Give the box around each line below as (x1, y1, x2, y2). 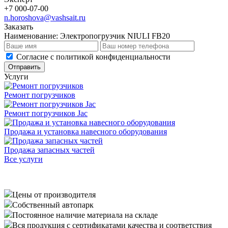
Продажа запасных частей (4, 145, 95, 154)
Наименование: (4, 31, 60, 40)
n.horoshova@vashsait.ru (4, 13, 85, 22)
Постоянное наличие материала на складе (12, 210, 158, 219)
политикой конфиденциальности (56, 52, 170, 61)
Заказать (4, 22, 33, 31)
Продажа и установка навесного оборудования (4, 127, 167, 136)
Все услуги (4, 154, 43, 163)
